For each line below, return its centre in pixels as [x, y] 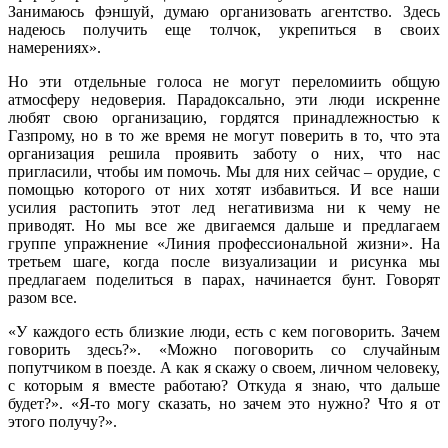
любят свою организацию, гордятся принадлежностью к [224, 117]
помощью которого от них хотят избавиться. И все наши [224, 189]
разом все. [42, 297]
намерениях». [54, 47]
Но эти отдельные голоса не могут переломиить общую [224, 81]
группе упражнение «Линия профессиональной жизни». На [224, 243]
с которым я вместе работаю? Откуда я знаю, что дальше [224, 385]
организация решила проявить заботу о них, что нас [224, 153]
